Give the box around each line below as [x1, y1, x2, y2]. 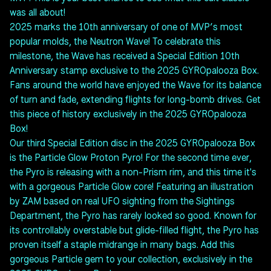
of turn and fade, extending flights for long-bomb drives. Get [10, 93, 261, 106]
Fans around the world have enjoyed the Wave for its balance [10, 78, 261, 91]
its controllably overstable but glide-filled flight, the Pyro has [10, 223, 259, 237]
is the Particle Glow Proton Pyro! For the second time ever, [10, 151, 252, 164]
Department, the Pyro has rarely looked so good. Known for [10, 209, 256, 222]
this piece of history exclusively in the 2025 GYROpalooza [10, 107, 246, 120]
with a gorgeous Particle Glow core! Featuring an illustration [10, 180, 253, 193]
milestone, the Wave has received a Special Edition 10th [10, 49, 240, 62]
